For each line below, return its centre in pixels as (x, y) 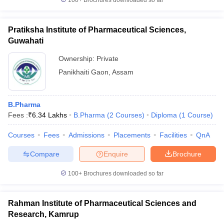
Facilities (173, 135)
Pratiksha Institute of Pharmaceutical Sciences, (97, 30)
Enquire (116, 154)
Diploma (164, 115)
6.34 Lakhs (49, 115)
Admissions (86, 135)
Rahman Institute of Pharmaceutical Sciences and (102, 203)
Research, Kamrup (43, 214)
